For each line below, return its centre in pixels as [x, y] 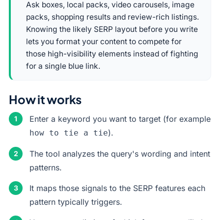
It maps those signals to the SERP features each [117, 188]
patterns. [46, 167]
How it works [45, 99]
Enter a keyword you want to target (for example [120, 119]
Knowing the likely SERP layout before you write [112, 29]
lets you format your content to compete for [104, 41]
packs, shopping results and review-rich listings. [112, 17]
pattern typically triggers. [76, 202]
